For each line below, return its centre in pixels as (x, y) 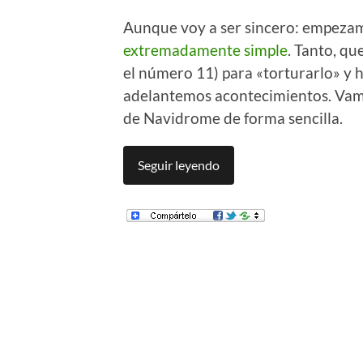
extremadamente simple (205, 49)
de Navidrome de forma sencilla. (233, 117)
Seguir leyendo (179, 164)
